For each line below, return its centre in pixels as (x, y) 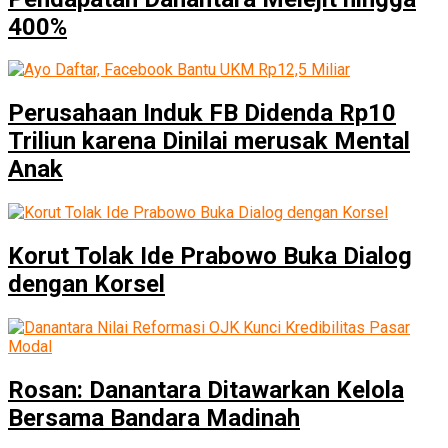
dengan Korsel (86, 284)
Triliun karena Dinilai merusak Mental (209, 141)
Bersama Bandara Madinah (154, 417)
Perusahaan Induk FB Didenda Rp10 (202, 113)
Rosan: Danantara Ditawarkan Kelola (206, 389)
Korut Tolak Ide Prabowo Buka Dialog (210, 256)
